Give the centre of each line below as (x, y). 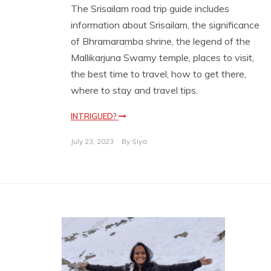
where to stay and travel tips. (134, 90)
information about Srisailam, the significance (165, 25)
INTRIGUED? (95, 116)
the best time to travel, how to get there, (158, 74)
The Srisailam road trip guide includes (150, 9)
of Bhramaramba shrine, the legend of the (161, 41)
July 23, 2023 (92, 142)
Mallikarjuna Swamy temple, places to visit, (162, 58)
